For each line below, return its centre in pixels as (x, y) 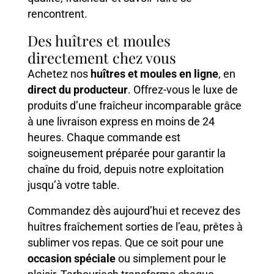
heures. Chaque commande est (104, 137)
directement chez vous (102, 57)
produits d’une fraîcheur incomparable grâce (134, 105)
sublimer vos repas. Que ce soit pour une (125, 242)
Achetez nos (59, 73)
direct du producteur (77, 89)
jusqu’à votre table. (73, 185)
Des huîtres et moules (99, 40)
